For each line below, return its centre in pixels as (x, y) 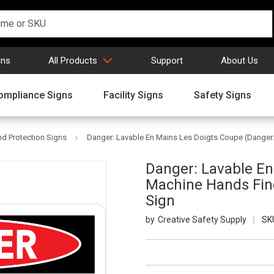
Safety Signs (223, 95)
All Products (73, 60)
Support (167, 60)
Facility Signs (133, 95)
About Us (239, 60)
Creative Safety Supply (202, 220)
